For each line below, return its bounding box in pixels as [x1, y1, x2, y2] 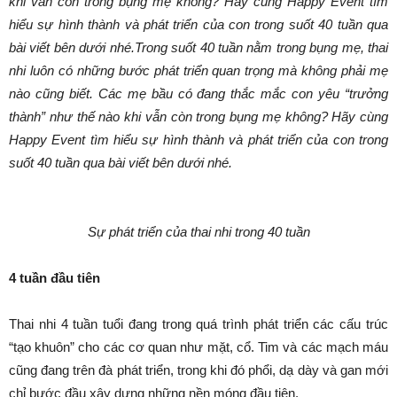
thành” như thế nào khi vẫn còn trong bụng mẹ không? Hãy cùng [9, 109, 388, 124]
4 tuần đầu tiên [9, 270, 100, 285]
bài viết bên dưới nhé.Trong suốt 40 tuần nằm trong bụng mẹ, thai [9, 40, 388, 55]
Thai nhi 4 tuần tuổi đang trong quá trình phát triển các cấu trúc [9, 316, 388, 331]
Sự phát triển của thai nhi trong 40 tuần [87, 224, 310, 239]
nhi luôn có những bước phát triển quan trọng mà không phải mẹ [9, 63, 388, 78]
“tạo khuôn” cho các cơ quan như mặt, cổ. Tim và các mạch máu [9, 339, 388, 354]
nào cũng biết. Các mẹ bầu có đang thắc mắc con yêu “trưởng [9, 86, 388, 101]
